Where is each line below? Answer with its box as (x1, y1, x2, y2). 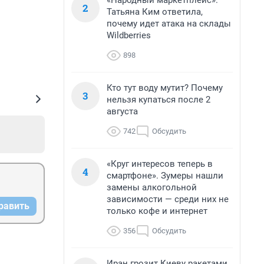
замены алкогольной (107, 182, 197, 193)
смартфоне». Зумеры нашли (107, 170, 223, 181)
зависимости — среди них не (107, 194, 229, 204)
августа (107, 106, 138, 117)
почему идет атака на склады (107, 18, 231, 29)
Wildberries (107, 30, 151, 41)
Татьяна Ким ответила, (107, 6, 203, 17)
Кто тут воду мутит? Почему (107, 82, 223, 93)
